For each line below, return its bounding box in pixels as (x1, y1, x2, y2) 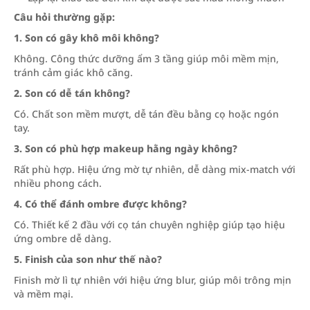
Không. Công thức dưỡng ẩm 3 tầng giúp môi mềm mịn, (14, 52, 279, 66)
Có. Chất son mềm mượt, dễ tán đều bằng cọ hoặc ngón (14, 107, 279, 121)
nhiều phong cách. (14, 176, 102, 190)
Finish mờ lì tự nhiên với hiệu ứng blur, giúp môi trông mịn (14, 273, 291, 287)
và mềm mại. (14, 287, 73, 301)
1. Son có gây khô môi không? (14, 31, 159, 45)
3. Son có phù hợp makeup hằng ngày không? (14, 142, 237, 156)
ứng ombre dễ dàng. (14, 232, 111, 246)
